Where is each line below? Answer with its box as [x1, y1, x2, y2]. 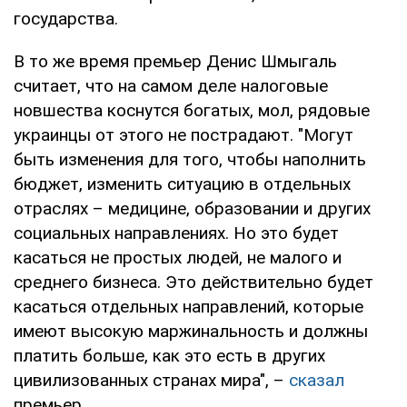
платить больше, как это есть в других [14, 344, 325, 366]
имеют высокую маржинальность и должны [14, 320, 368, 342]
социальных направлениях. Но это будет [14, 222, 339, 243]
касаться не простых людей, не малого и [14, 246, 342, 268]
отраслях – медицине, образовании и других [14, 197, 371, 219]
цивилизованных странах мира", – [14, 369, 289, 391]
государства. [14, 7, 118, 29]
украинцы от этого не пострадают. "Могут [14, 124, 353, 145]
